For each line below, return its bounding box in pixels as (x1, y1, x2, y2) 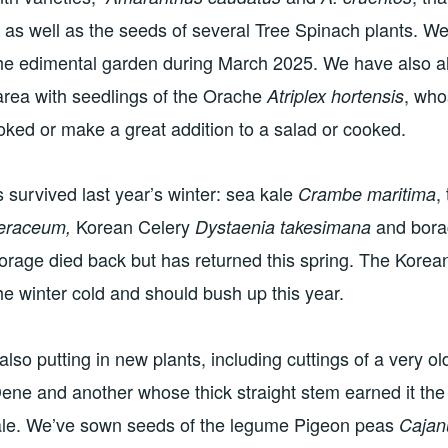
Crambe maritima (298, 181, 436, 207)
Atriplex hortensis (267, 83, 404, 109)
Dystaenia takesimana (195, 214, 371, 240)
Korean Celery (76, 213, 190, 240)
